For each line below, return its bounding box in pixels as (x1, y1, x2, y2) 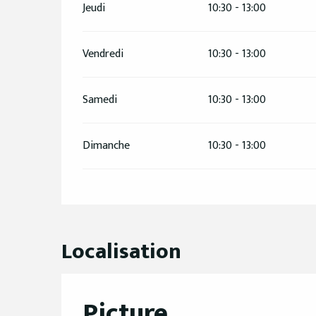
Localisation (61, 233, 181, 270)
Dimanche (83, 136, 130, 156)
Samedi (83, 90, 118, 110)
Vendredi (83, 44, 124, 64)
